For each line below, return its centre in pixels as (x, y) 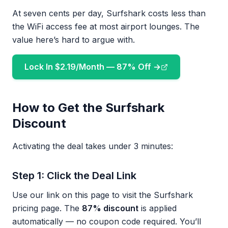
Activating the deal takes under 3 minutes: (93, 146)
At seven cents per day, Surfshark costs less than (109, 13)
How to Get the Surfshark (88, 108)
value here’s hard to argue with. (74, 40)
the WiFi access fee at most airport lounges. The (106, 26)
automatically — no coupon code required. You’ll (107, 221)
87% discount (110, 208)
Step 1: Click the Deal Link (74, 176)
